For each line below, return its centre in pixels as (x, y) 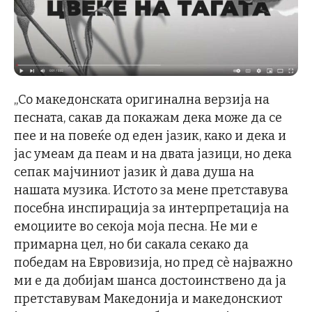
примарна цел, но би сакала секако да (131, 244)
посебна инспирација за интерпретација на (151, 208)
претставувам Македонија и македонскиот (148, 298)
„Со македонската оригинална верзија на (142, 99)
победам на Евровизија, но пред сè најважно (153, 262)
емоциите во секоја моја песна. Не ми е (136, 226)
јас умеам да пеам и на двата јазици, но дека (153, 154)
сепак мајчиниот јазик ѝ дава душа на (134, 172)
